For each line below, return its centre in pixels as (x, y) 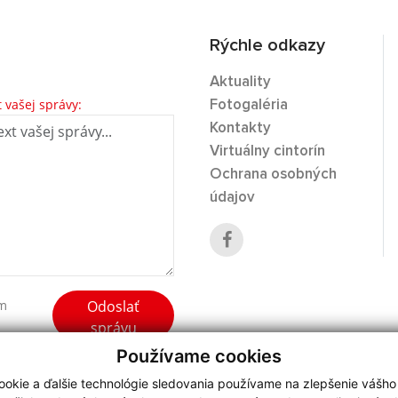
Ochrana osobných (273, 174)
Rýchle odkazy (267, 45)
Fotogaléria (249, 105)
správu (113, 327)
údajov (232, 197)
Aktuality (240, 82)
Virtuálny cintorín (267, 151)
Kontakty (240, 128)
